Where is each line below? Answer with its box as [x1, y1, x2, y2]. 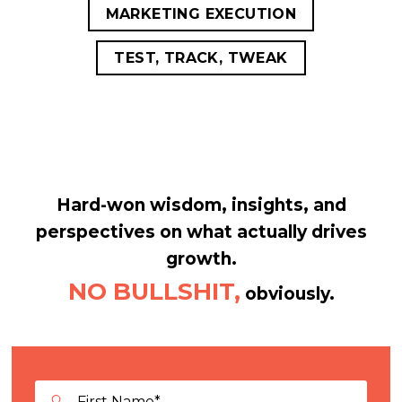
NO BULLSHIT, [67, 276, 240, 306]
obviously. [240, 283, 335, 304]
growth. [165, 248, 237, 269]
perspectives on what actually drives [35, 221, 367, 242]
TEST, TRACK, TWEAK [114, 48, 288, 66]
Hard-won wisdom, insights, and [56, 194, 346, 215]
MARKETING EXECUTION [105, 4, 297, 22]
